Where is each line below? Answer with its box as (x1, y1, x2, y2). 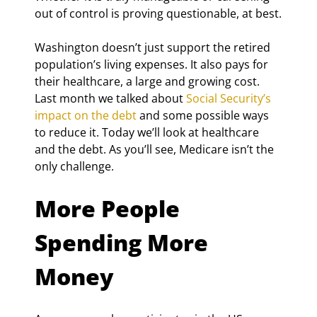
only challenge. (35, 158, 114, 174)
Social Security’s (186, 90, 274, 106)
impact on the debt (35, 107, 137, 123)
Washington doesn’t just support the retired (35, 39, 273, 55)
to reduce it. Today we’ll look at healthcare (35, 124, 262, 140)
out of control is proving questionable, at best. (35, 5, 282, 21)
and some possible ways (137, 107, 272, 123)
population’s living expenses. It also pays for (35, 56, 271, 72)
